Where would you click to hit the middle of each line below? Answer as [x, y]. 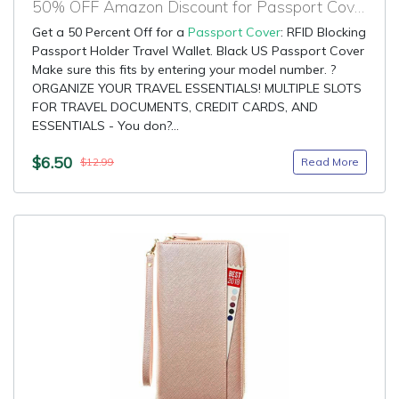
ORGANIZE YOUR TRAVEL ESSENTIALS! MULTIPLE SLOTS [197, 88]
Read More [330, 162]
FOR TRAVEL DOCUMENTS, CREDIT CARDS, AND [175, 107]
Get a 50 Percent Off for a [110, 32]
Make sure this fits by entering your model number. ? [184, 69]
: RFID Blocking [323, 32]
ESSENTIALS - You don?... [106, 126]
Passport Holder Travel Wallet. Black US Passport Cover [198, 51]
